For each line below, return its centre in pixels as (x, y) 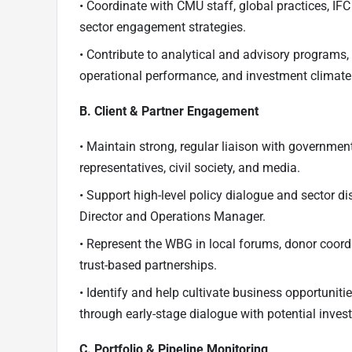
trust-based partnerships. (148, 266)
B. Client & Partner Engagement (169, 112)
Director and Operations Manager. (172, 217)
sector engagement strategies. (163, 27)
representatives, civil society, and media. (190, 168)
